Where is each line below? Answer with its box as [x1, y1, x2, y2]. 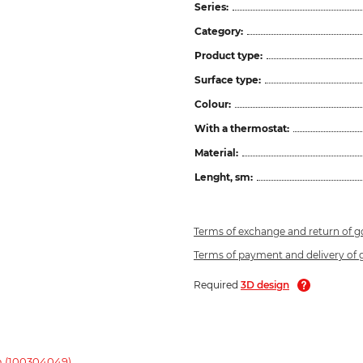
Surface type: [194, 73, 261, 86]
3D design [241, 278, 289, 291]
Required [194, 278, 241, 291]
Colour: [194, 97, 231, 110]
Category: [194, 24, 243, 37]
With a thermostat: [194, 122, 289, 135]
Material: [194, 146, 238, 159]
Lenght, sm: [194, 170, 253, 183]
